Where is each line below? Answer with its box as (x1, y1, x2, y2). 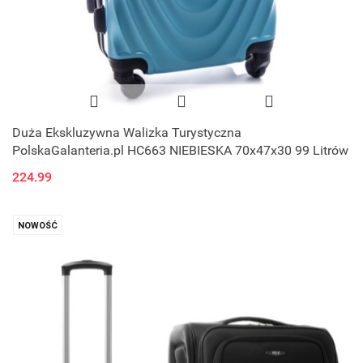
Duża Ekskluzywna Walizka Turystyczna (12, 124, 241, 140)
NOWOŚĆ (18, 220, 58, 231)
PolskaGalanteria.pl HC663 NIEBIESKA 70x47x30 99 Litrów (12, 142, 348, 158)
